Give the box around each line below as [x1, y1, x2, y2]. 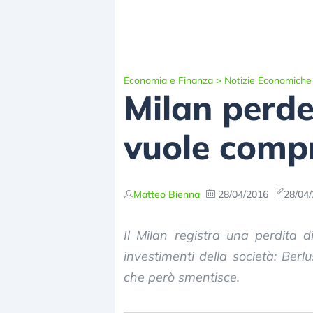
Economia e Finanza [124, 74, 213, 87]
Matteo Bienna [133, 187, 200, 201]
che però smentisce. [124, 269, 240, 285]
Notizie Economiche [224, 74, 312, 87]
